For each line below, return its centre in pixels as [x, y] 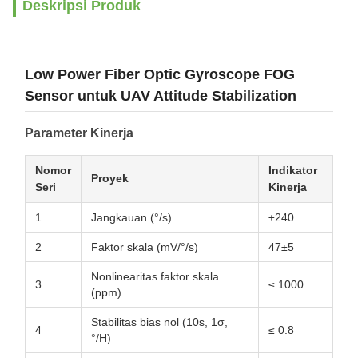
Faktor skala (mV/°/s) [145, 247]
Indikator [293, 170]
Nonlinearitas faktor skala [155, 276]
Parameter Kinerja [79, 133]
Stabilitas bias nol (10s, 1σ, [159, 322]
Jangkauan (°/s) [131, 217]
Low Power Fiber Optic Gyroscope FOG [160, 74]
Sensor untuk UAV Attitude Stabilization [161, 96]
